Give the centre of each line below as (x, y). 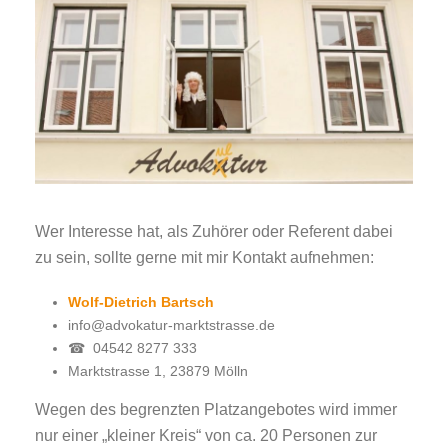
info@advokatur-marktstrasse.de (171, 324)
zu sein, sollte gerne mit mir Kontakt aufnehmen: (204, 257)
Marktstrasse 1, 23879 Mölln (157, 370)
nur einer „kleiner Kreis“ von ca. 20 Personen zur (206, 435)
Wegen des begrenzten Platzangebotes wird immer (216, 409)
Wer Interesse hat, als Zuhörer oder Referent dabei (214, 231)
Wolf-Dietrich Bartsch (140, 301)
